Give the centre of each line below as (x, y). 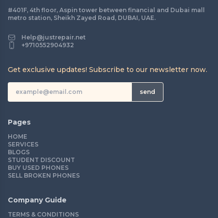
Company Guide (37, 200)
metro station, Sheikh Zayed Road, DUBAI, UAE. (82, 18)
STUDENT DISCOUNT (41, 160)
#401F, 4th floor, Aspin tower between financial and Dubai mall (106, 10)
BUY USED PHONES (38, 167)
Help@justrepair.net (54, 37)
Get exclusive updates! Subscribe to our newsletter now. (108, 69)
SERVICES (23, 144)
